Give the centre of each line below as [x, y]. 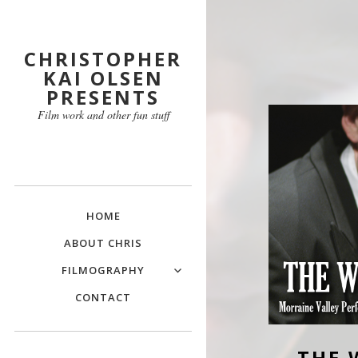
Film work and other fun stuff [103, 115]
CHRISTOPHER [103, 59]
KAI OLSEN [103, 78]
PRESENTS [103, 97]
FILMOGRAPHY [103, 270]
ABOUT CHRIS [103, 243]
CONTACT [103, 298]
